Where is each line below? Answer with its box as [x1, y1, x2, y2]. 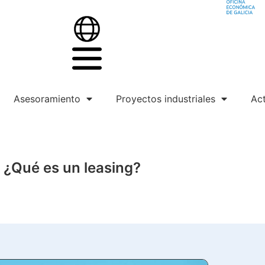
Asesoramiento [13, 92, 80, 105]
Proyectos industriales [115, 92, 215, 105]
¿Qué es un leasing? [4, 159, 141, 176]
